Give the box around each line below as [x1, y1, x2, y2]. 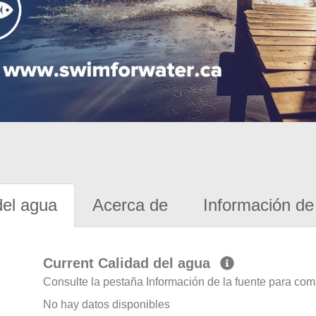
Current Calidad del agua [43, 255, 215, 272]
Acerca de [92, 195, 168, 215]
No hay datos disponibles [43, 298, 171, 311]
